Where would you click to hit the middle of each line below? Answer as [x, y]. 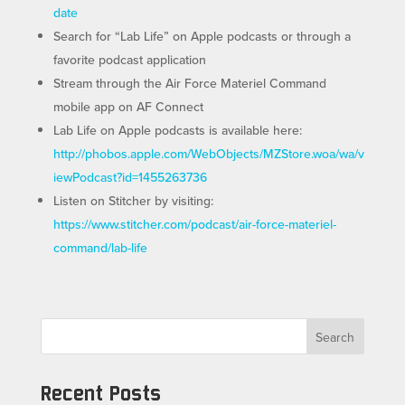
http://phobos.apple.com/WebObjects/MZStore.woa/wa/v [208, 154]
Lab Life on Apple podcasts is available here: [177, 131]
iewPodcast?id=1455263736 [130, 178]
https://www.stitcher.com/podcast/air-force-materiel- [194, 225]
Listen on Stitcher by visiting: [133, 201]
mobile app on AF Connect [128, 107]
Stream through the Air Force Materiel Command [189, 84]
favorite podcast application [129, 60]
